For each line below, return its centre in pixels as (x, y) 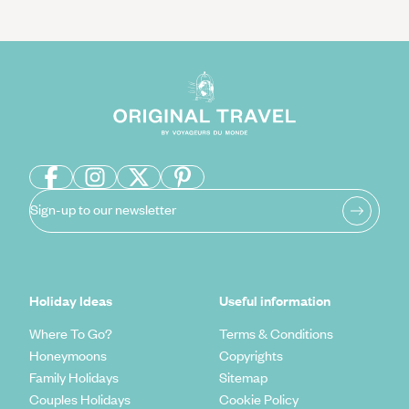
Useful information (275, 300)
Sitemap (243, 377)
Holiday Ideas (71, 300)
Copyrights (251, 355)
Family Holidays (74, 377)
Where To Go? (71, 333)
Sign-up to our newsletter (103, 209)
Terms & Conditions (276, 333)
